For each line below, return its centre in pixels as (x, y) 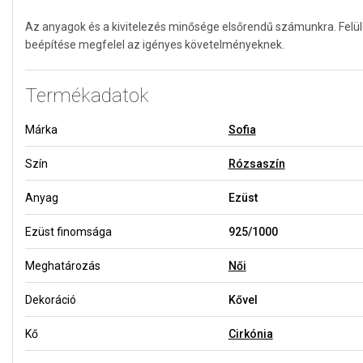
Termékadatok (87, 95)
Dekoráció (51, 299)
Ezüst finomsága (68, 231)
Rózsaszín (256, 163)
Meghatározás (63, 265)
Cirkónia (250, 333)
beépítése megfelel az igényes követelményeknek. (155, 44)
